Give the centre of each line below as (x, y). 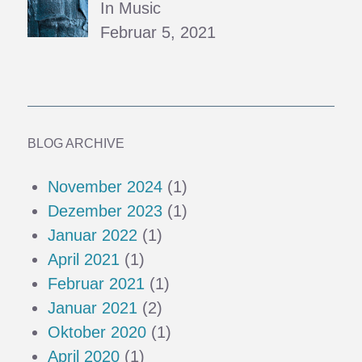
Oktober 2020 (97, 333)
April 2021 (84, 260)
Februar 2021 (97, 284)
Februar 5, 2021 (158, 33)
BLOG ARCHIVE (76, 144)
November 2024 (105, 187)
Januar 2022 (93, 236)
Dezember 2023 (105, 211)
